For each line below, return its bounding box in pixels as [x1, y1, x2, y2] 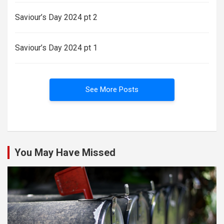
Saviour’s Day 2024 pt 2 [15, 12, 97, 22]
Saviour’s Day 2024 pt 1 [15, 43, 97, 53]
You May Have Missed [14, 146, 115, 159]
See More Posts [85, 85, 138, 94]
